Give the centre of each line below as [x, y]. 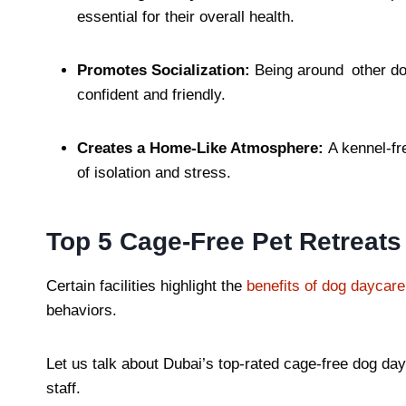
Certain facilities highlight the [146, 285]
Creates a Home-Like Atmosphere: [203, 148]
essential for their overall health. [186, 16]
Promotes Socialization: [164, 70]
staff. [68, 388]
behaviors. [86, 310]
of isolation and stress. [156, 172]
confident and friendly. [151, 94]
